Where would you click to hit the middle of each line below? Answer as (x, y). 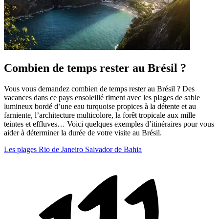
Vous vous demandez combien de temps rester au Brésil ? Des (99, 88)
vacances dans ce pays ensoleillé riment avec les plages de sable (102, 97)
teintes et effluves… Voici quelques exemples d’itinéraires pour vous (109, 124)
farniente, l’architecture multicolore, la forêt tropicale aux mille (100, 115)
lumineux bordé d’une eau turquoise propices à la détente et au (100, 106)
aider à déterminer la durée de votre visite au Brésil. (83, 132)
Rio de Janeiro (62, 149)
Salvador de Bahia (113, 149)
